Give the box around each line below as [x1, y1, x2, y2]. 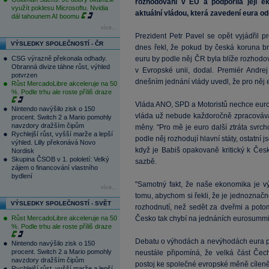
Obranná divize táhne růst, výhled [11, 63, 110, 70]
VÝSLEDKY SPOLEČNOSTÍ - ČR [11, 40, 103, 47]
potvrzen [11, 71, 37, 79]
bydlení [11, 172, 32, 180]
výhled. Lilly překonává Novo [11, 139, 95, 146]
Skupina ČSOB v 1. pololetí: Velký [11, 156, 109, 163]
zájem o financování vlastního [11, 164, 98, 171]
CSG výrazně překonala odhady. [11, 55, 107, 62]
